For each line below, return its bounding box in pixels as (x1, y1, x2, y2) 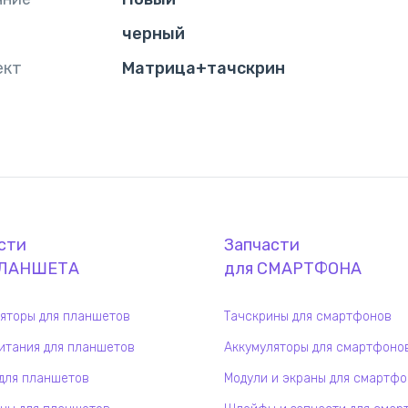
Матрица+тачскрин (122, 58, 285, 78)
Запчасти (224, 235, 300, 255)
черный (122, 24, 185, 44)
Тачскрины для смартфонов (224, 309, 392, 324)
